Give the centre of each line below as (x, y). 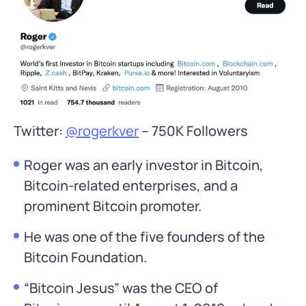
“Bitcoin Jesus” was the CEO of (121, 288)
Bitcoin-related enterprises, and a (131, 186)
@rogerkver (102, 131)
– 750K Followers (193, 131)
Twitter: (40, 131)
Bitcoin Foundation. (85, 258)
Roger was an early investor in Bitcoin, (144, 165)
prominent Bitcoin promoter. (113, 206)
